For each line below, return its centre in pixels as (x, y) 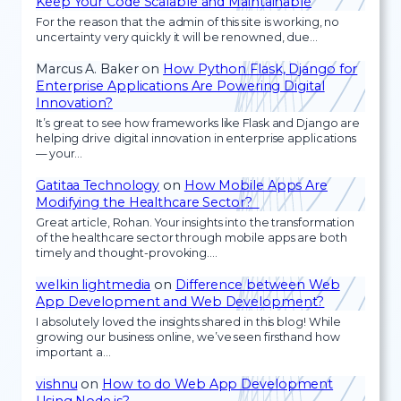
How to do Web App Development (218, 384)
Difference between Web (257, 284)
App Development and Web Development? (180, 301)
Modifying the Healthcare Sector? (148, 202)
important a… (73, 353)
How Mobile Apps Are (256, 185)
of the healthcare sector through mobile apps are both (192, 238)
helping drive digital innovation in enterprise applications (196, 139)
